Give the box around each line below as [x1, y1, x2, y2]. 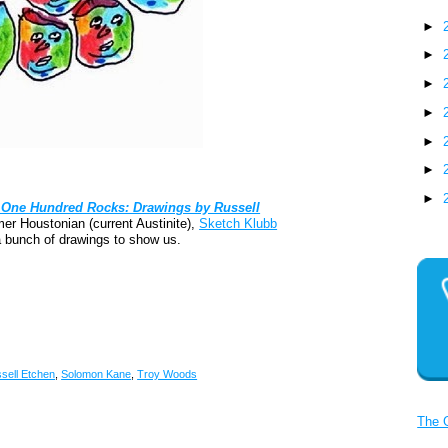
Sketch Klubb [199, 216, 278, 231]
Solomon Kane [61, 368, 132, 381]
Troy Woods [137, 368, 198, 381]
